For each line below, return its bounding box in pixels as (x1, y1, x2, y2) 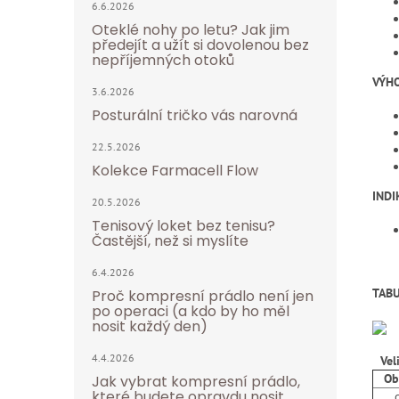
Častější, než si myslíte (92, 231, 248, 251)
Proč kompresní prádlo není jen (92, 286, 313, 306)
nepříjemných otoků (92, 50, 234, 70)
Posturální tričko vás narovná (92, 105, 297, 126)
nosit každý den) (92, 316, 208, 337)
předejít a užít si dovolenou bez (92, 35, 309, 55)
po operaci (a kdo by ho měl (92, 301, 289, 322)
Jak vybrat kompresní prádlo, (92, 371, 300, 392)
